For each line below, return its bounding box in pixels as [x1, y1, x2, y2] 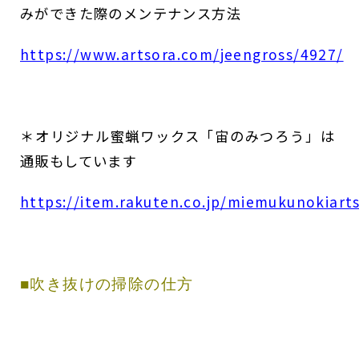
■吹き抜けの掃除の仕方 [20, 276, 194, 293]
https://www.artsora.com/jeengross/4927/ [20, 44, 344, 65]
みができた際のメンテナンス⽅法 [20, 3, 241, 24]
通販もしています [20, 151, 138, 171]
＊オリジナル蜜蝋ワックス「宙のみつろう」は [20, 126, 335, 147]
